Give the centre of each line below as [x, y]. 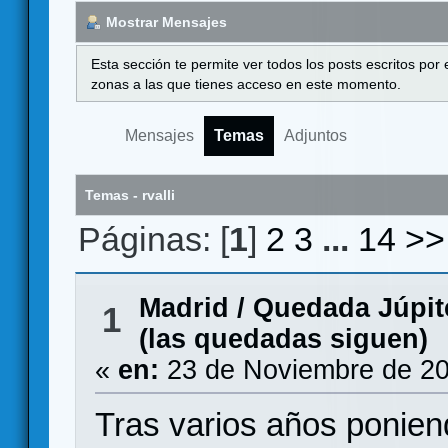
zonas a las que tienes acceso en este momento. [246, 83]
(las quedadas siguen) [283, 339]
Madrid [183, 308]
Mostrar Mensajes [166, 21]
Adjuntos [315, 136]
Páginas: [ [154, 239]
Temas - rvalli [130, 195]
